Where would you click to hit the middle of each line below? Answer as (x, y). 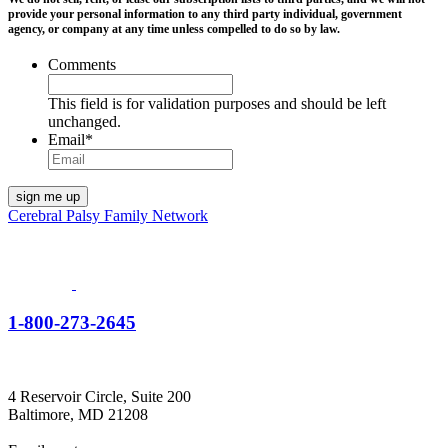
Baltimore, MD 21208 (78, 415)
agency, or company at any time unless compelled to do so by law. (174, 29)
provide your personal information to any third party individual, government (205, 14)
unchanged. (84, 121)
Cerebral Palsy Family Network (108, 215)
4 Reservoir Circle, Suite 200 (99, 397)
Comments (82, 64)
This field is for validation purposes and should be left (217, 103)
